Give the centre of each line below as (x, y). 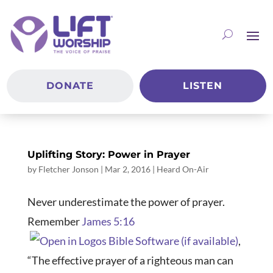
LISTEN (203, 86)
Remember (54, 222)
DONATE (70, 86)
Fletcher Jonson (68, 169)
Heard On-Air (183, 169)
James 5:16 (108, 222)
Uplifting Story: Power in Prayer (108, 155)
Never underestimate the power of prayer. (126, 202)
